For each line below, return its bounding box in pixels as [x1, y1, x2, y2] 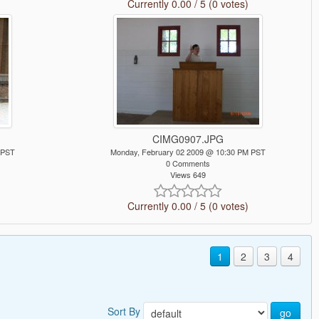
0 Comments [165, 157, 210, 169]
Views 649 [169, 169, 206, 181]
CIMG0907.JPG [152, 132, 224, 147]
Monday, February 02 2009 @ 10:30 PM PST [110, 146, 266, 158]
